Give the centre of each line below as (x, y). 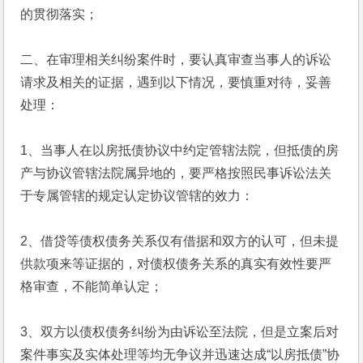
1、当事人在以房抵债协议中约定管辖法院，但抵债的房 (180, 150)
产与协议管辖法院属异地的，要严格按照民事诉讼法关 (176, 173)
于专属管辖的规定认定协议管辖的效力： (137, 196)
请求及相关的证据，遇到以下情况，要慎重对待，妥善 (176, 82)
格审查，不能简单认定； (92, 286)
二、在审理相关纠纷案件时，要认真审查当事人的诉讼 (176, 60)
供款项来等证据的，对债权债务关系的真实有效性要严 (176, 264)
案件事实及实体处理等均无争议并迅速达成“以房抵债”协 (180, 354)
